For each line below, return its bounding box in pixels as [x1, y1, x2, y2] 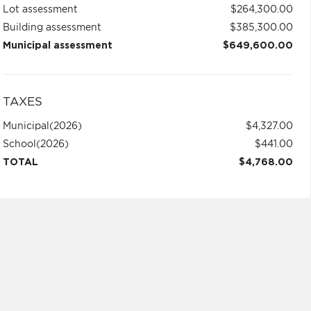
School [2, 140, 36, 149]
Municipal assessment [2, 41, 112, 51]
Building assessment [2, 23, 101, 33]
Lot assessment [2, 5, 78, 15]
